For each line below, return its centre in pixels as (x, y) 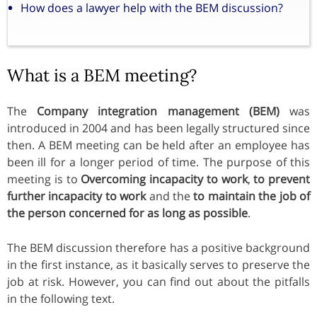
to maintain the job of (252, 196)
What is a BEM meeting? (102, 75)
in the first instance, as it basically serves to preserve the (158, 264)
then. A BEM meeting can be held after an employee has (158, 145)
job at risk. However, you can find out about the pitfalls (158, 281)
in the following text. (61, 298)
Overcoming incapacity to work (164, 179)
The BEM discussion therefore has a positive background (158, 247)
